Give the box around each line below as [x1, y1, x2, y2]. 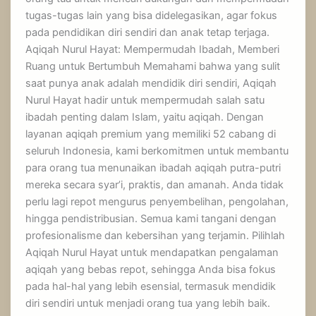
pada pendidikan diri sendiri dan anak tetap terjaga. [25, 25, 270, 39]
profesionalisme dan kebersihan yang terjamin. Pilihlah [25, 229, 286, 242]
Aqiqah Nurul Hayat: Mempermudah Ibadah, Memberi [25, 42, 280, 56]
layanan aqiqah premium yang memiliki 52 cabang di [25, 127, 276, 140]
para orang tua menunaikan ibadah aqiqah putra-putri [25, 161, 281, 174]
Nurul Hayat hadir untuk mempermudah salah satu [25, 93, 265, 107]
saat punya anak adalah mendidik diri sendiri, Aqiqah [25, 76, 277, 90]
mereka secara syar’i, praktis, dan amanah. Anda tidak [25, 178, 284, 191]
